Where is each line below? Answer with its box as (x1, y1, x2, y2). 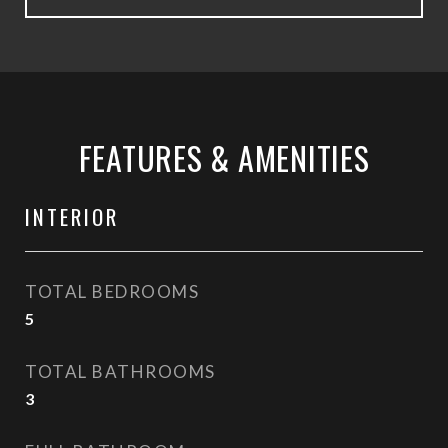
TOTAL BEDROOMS (25, 281, 199, 302)
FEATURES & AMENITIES (78, 134, 370, 181)
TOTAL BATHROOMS (25, 361, 216, 382)
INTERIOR (25, 201, 119, 232)
